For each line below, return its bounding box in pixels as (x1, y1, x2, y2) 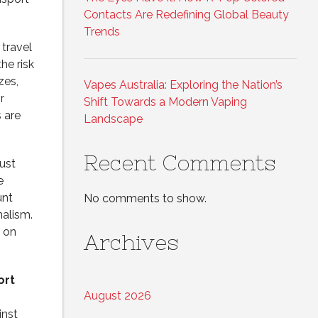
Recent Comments (84, 150, 276, 175)
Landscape (84, 112, 143, 126)
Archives (84, 230, 179, 255)
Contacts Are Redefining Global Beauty (84, 8, 289, 22)
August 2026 (84, 289, 151, 303)
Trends (84, 25, 120, 39)
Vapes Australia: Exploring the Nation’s (84, 78, 283, 92)
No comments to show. (84, 192, 207, 206)
